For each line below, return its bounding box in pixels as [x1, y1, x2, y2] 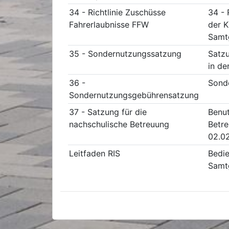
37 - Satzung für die [69, 107, 147, 117]
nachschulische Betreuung [69, 119, 169, 129]
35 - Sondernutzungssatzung [69, 49, 181, 59]
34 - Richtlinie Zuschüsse [69, 7, 166, 17]
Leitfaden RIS [69, 148, 120, 158]
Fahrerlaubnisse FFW [69, 19, 149, 30]
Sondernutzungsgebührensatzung [69, 90, 199, 100]
